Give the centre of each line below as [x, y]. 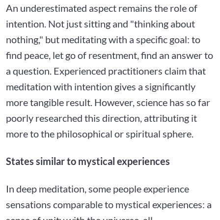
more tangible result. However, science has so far [108, 102]
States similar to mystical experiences [88, 161]
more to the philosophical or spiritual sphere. [100, 133]
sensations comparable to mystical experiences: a [109, 204]
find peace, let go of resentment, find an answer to [110, 55]
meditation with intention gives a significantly [101, 86]
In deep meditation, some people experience [97, 188]
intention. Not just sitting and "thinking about [100, 23]
